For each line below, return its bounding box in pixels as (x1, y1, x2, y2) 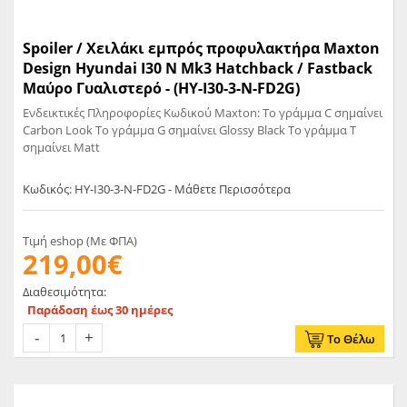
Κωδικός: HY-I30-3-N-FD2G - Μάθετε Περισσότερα (23, 181, 291, 198)
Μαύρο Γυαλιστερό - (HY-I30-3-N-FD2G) (23, 77, 300, 98)
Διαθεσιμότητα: (23, 283, 106, 301)
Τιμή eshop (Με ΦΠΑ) (23, 233, 137, 250)
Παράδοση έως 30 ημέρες (27, 302, 173, 319)
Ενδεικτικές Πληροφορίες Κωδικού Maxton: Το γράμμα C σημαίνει (23, 104, 382, 121)
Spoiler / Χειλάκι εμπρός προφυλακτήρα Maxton (23, 37, 380, 58)
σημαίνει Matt (23, 138, 100, 155)
